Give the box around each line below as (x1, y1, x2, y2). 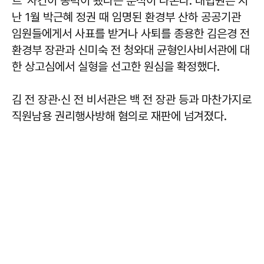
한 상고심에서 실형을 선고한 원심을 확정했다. (12, 59, 220, 74)
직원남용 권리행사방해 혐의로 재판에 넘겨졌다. (12, 108, 227, 123)
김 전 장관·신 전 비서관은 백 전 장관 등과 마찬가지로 (12, 92, 252, 107)
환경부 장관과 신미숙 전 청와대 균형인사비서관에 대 (12, 42, 250, 57)
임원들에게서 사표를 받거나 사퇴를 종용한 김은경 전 (12, 26, 250, 41)
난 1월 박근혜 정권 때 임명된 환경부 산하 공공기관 (12, 9, 241, 24)
